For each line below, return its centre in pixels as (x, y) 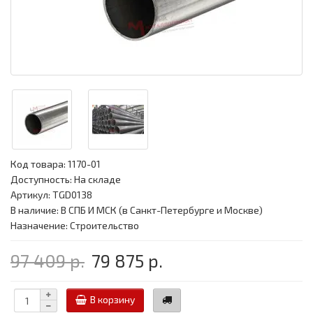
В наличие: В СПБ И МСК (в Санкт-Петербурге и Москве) (137, 210)
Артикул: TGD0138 (51, 195)
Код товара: (39, 164)
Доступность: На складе (66, 180)
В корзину (112, 299)
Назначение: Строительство (75, 226)
